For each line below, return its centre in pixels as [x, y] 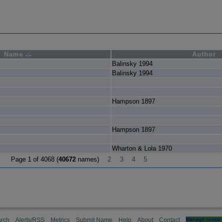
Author [204, 55]
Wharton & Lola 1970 [142, 149]
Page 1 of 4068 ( [35, 160]
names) [89, 160]
